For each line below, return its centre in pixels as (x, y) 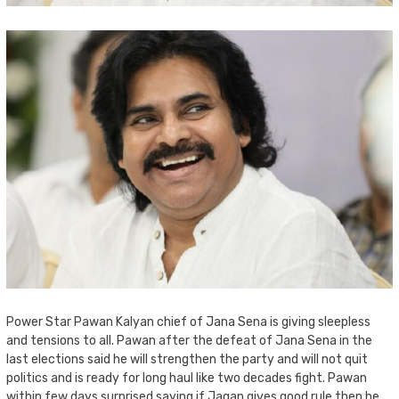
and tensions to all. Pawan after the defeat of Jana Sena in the (189, 340)
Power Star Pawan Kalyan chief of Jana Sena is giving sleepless (188, 322)
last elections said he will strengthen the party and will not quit (187, 359)
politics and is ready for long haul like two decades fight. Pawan (187, 378)
